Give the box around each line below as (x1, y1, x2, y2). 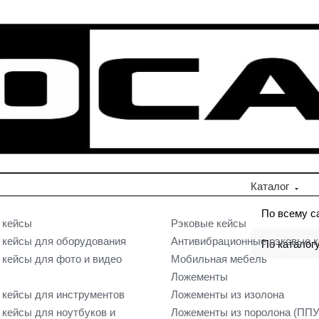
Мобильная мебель (171, 253, 267, 265)
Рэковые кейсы (171, 217, 246, 229)
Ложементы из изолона (171, 288, 284, 300)
